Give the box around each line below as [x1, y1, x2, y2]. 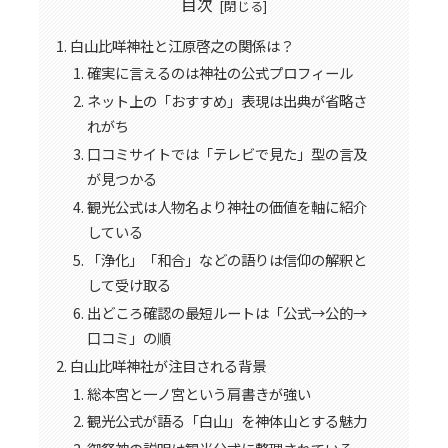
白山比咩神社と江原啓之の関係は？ [69, 34, 294, 56]
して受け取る [87, 273, 172, 295]
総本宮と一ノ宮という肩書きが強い [87, 382, 312, 404]
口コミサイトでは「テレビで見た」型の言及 [87, 143, 368, 165]
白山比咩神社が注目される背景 [69, 354, 266, 376]
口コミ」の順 [87, 326, 172, 348]
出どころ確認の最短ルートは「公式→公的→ [87, 301, 368, 323]
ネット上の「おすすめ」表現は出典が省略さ [87, 90, 368, 112]
